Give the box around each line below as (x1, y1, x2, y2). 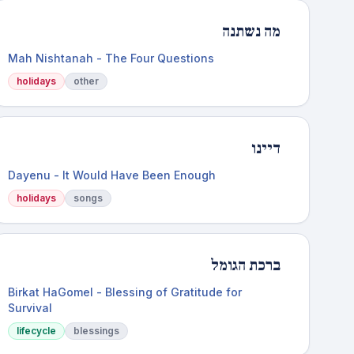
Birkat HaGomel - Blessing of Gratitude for (8, 285, 243, 299)
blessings (73, 325, 120, 337)
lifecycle (17, 325, 57, 337)
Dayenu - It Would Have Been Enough (8, 168, 217, 182)
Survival (8, 301, 53, 314)
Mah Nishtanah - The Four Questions (8, 51, 215, 65)
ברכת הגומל (209, 255, 281, 276)
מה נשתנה (221, 21, 281, 42)
